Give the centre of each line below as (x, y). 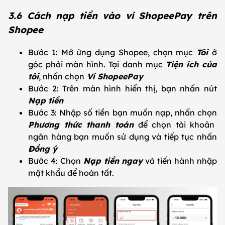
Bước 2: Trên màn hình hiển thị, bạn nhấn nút (123, 88)
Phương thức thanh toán (81, 124)
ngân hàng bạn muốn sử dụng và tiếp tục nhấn (123, 136)
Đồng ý (43, 148)
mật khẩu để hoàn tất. (73, 173)
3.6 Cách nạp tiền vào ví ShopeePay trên (113, 15)
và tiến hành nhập (180, 160)
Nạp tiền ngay (113, 160)
